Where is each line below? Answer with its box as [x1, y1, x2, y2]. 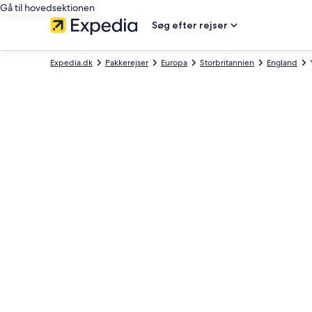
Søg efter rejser [152, 19, 228, 31]
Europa [161, 57, 187, 68]
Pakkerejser [105, 57, 148, 68]
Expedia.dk [50, 57, 93, 68]
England [267, 57, 297, 68]
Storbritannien [200, 57, 254, 68]
